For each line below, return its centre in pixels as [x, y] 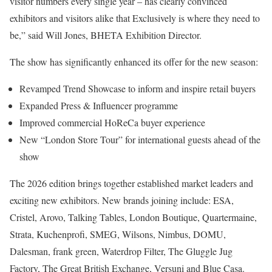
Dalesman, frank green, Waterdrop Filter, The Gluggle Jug [121, 251]
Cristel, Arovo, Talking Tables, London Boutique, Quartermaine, [133, 217]
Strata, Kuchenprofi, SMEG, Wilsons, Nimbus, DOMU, [118, 234]
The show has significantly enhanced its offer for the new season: [134, 61]
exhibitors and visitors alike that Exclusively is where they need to [135, 18]
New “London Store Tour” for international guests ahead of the [140, 139]
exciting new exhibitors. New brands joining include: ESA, [122, 200]
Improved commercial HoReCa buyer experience [112, 122]
